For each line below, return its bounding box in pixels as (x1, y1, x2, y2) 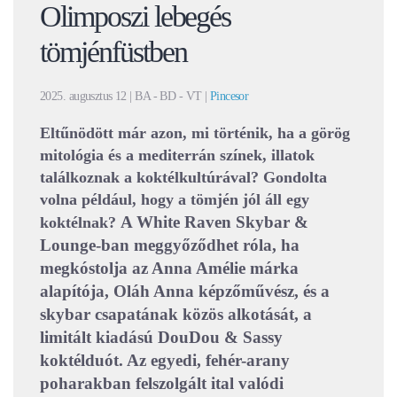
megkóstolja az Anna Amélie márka (40, 259, 299, 278)
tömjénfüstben (40, 35, 187, 69)
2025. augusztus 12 (40, 90, 127, 104)
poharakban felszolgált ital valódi (40, 374, 284, 393)
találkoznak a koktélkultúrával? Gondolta (40, 168, 327, 187)
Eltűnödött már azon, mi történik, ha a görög (40, 124, 350, 143)
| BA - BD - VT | (126, 90, 210, 104)
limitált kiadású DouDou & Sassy (40, 328, 283, 347)
